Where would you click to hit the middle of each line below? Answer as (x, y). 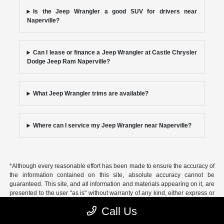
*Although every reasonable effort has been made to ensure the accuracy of (112, 166)
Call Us (119, 211)
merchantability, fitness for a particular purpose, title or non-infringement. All (112, 211)
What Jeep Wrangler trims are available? (91, 94)
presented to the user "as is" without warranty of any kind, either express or (112, 193)
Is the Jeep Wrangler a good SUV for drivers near (115, 12)
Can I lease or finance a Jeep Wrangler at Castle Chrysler (115, 53)
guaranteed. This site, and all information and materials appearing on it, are (112, 184)
